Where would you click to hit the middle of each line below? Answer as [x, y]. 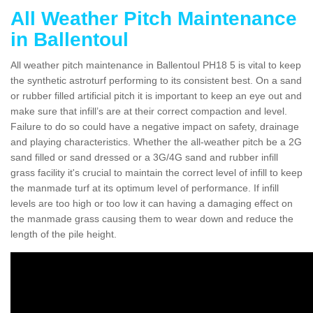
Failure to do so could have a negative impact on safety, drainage [155, 126]
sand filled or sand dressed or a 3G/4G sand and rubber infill [144, 157]
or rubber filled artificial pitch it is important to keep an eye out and [156, 95]
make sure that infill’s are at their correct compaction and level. [149, 111]
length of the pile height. [64, 234]
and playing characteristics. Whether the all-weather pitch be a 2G [156, 141]
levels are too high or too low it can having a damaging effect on [152, 203]
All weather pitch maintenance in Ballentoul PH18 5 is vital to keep [156, 65]
